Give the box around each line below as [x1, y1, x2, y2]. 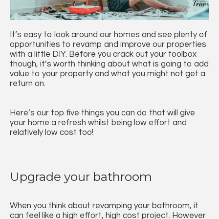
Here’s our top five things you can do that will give [10, 108, 195, 117]
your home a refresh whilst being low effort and [10, 118, 187, 127]
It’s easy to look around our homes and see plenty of [10, 30, 207, 39]
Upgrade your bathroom [10, 169, 152, 184]
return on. [10, 79, 45, 88]
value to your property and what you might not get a [10, 69, 205, 78]
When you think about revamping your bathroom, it [10, 201, 198, 210]
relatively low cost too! [10, 128, 93, 137]
